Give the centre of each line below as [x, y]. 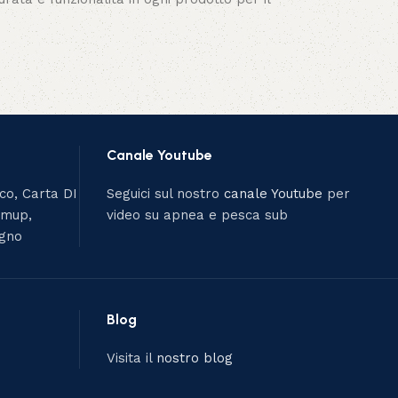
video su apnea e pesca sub [197, 215]
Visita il [131, 358]
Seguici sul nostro [165, 194]
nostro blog [194, 358]
